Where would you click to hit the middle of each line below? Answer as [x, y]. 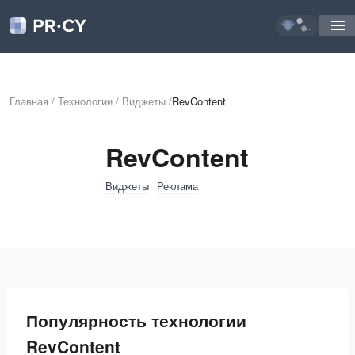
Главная [29, 101]
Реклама [177, 185]
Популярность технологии [136, 320]
